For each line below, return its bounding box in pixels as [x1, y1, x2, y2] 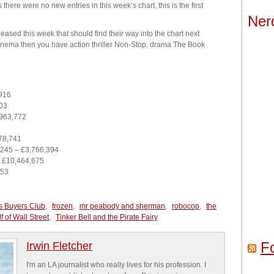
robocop [172, 202, 199, 210]
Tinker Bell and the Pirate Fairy [56, 213, 158, 221]
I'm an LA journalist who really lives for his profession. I [26, 261, 206, 269]
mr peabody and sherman [80, 202, 165, 210]
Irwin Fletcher [26, 240, 92, 252]
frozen [52, 202, 73, 210]
